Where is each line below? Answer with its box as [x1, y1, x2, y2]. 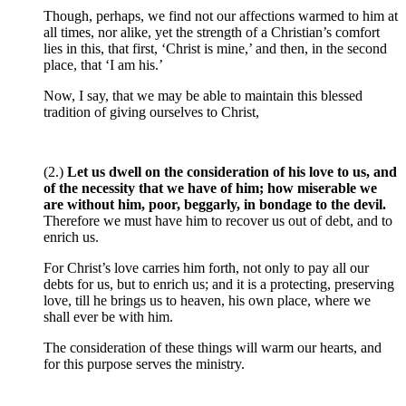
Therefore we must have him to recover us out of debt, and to [43, 213, 392, 229]
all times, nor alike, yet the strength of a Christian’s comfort [43, 24, 380, 41]
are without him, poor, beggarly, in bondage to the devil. [43, 197, 386, 213]
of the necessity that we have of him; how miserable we [43, 180, 377, 197]
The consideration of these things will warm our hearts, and [43, 340, 382, 356]
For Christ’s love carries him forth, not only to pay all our [43, 260, 369, 276]
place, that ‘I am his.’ [43, 57, 163, 73]
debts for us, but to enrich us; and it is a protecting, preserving [43, 276, 394, 293]
